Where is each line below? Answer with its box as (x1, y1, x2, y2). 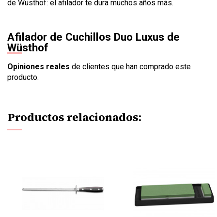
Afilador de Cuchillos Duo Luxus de (7, 31, 180, 44)
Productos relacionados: (7, 109, 141, 125)
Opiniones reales (7, 62, 70, 72)
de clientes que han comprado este (70, 62, 191, 72)
